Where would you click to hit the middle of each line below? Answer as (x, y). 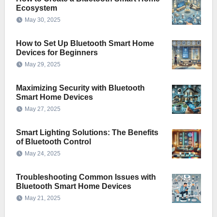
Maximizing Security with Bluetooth (80, 88)
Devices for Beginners (57, 53)
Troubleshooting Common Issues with (86, 177)
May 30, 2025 (42, 20)
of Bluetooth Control (53, 142)
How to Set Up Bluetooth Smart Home (85, 44)
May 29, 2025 (42, 65)
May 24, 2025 (42, 154)
